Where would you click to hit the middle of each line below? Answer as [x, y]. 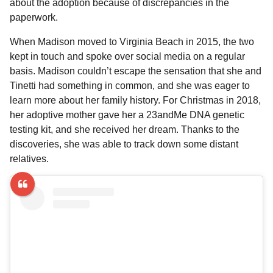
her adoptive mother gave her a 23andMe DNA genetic [127, 115]
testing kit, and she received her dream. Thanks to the [125, 129]
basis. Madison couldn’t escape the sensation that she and [136, 71]
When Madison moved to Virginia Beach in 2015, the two [132, 41]
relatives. [29, 158]
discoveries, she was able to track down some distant [124, 144]
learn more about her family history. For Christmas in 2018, [135, 100]
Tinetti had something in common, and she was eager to [130, 85]
